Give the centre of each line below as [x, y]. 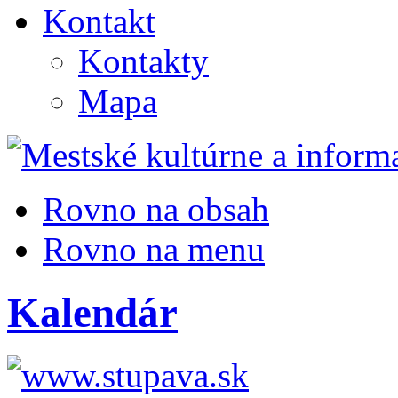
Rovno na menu [154, 250]
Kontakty [143, 61]
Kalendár [92, 312]
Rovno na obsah [156, 210]
